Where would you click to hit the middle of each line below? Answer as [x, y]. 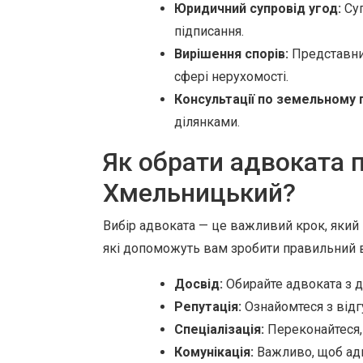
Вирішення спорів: [231, 54]
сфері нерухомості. [231, 77]
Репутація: [208, 307]
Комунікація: [214, 352]
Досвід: [199, 284]
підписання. [209, 31]
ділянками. [207, 122]
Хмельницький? [199, 193]
